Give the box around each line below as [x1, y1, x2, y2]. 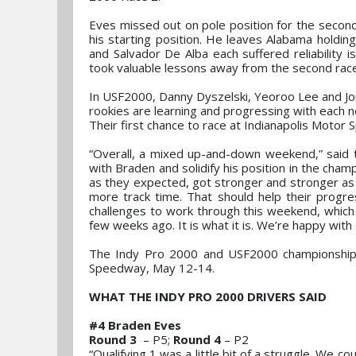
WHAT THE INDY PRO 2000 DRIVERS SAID [89, 288, 327, 304]
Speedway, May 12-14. [89, 260, 215, 276]
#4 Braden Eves [89, 317, 181, 333]
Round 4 [173, 331, 221, 347]
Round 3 [89, 331, 137, 347]
